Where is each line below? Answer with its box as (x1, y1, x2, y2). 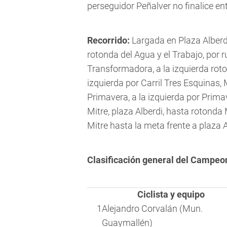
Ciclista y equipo (137, 189, 205, 200)
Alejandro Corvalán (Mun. (102, 203, 203, 214)
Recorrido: (87, 35, 130, 46)
